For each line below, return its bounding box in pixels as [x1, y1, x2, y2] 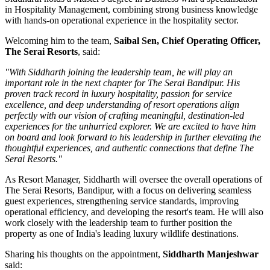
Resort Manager [18, 174, 78, 185]
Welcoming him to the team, [5, 36, 111, 46]
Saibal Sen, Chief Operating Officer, [114, 36, 260, 46]
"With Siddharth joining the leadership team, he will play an [5, 67, 233, 78]
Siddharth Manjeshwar [163, 249, 259, 260]
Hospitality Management [14, 4, 108, 15]
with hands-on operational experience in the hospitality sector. [5, 15, 239, 26]
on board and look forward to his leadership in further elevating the [5, 132, 261, 143]
